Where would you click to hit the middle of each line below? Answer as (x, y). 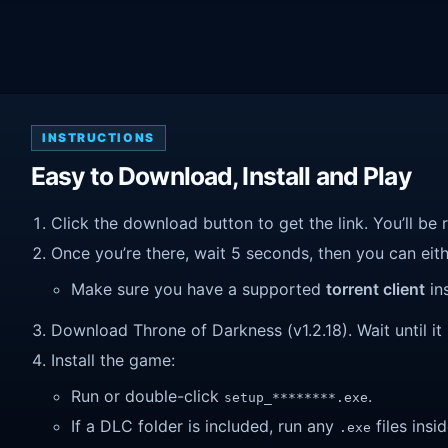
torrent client (375, 288)
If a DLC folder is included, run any (205, 426)
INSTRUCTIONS (98, 137)
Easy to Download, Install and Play (221, 175)
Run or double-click (147, 395)
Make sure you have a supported (198, 288)
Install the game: (113, 360)
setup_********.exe (296, 397)
